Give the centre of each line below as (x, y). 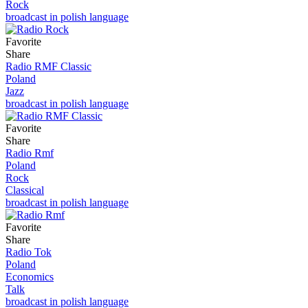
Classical (25, 190)
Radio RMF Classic (48, 66)
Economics (30, 276)
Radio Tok (29, 252)
